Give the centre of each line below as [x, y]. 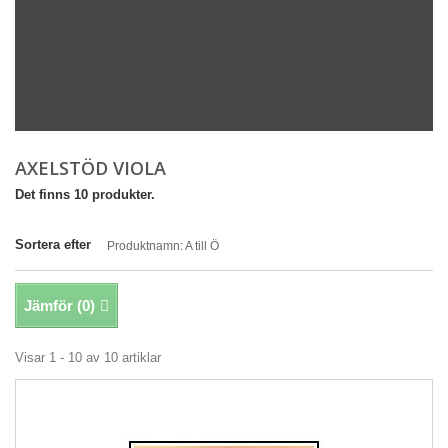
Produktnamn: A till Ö [163, 246]
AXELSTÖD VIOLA [93, 168]
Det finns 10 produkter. [85, 194]
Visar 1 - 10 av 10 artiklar [88, 357]
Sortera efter [53, 244]
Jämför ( [53, 305]
